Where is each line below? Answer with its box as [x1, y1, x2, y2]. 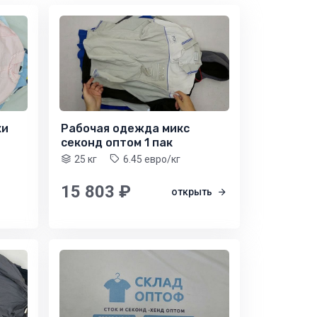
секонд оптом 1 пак [61, 135, 173, 149]
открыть [171, 185, 214, 197]
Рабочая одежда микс [61, 121, 190, 135]
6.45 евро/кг [123, 153, 180, 165]
